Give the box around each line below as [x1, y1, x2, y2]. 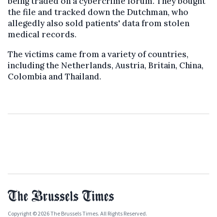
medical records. [8, 29, 77, 40]
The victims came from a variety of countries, [8, 48, 188, 60]
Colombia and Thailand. [8, 71, 101, 82]
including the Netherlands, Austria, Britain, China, [8, 60, 203, 71]
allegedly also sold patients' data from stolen [8, 17, 189, 29]
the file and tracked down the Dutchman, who [8, 6, 188, 17]
